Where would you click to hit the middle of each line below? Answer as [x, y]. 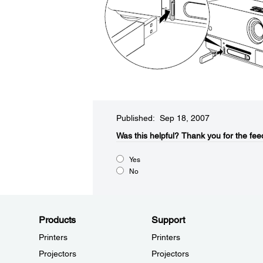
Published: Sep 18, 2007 [163, 118]
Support [168, 220]
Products [57, 220]
